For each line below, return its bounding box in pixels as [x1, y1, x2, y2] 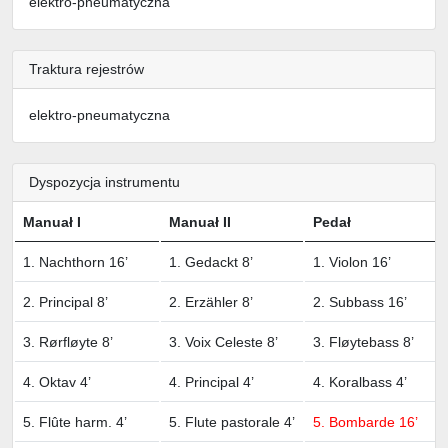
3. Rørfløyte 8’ [23, 334, 113, 351]
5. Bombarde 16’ [313, 414, 418, 431]
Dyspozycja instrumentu [29, 174, 180, 191]
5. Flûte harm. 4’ [23, 414, 127, 431]
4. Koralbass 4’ [313, 374, 407, 391]
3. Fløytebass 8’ [313, 334, 414, 351]
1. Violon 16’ [313, 254, 391, 271]
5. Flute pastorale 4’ [169, 414, 295, 431]
